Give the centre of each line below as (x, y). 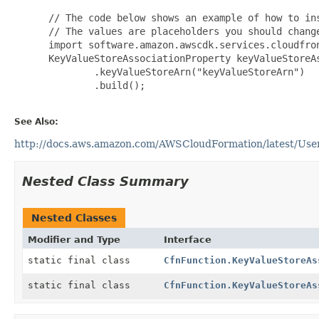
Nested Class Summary (105, 181)
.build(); (94, 85)
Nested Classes (74, 218)
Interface (187, 239)
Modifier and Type (74, 239)
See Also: (36, 121)
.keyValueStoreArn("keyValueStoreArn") (174, 72)
